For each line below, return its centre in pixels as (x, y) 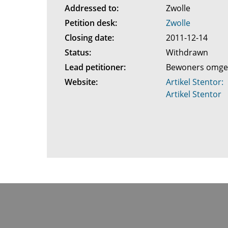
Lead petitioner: (95, 67)
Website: (81, 82)
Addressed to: (91, 8)
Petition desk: (91, 23)
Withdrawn (188, 52)
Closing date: (89, 38)
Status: (78, 52)
